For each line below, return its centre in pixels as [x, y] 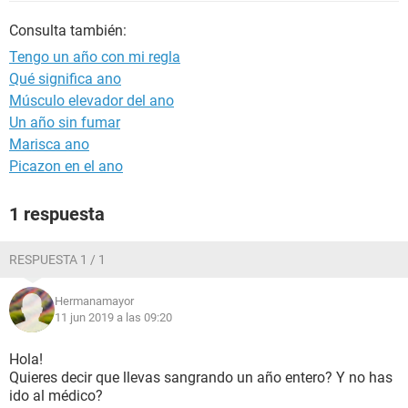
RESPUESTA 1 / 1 [57, 260]
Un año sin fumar [65, 122]
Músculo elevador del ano [92, 101]
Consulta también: [68, 31]
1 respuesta [57, 214]
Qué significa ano [65, 79]
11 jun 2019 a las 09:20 [113, 317]
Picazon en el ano [66, 166]
